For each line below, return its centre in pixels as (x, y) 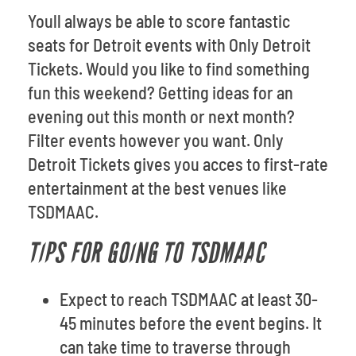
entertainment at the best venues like (157, 188)
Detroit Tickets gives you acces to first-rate (178, 164)
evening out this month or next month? (161, 116)
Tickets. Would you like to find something (169, 68)
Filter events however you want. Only (156, 140)
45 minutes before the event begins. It (191, 323)
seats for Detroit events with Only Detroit (169, 44)
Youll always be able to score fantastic (159, 21)
